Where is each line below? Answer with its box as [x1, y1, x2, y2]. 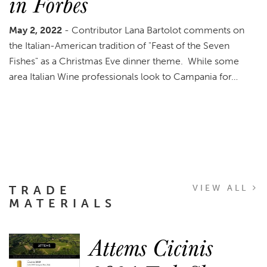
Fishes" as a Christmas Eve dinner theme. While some [9, 55, 239, 67]
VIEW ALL [192, 182, 253, 193]
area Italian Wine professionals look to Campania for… [9, 70, 238, 82]
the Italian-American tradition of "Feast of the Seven [9, 39, 229, 51]
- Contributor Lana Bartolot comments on [64, 24, 244, 36]
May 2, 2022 [9, 24, 64, 36]
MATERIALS [9, 195, 116, 210]
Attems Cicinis [89, 229, 213, 264]
